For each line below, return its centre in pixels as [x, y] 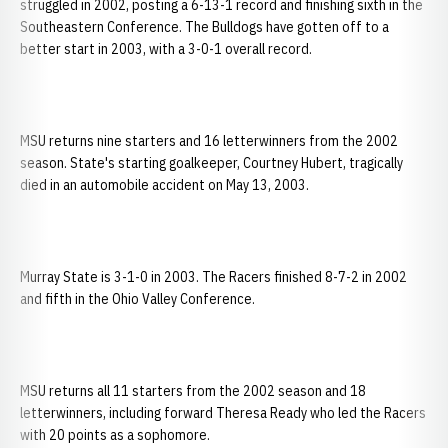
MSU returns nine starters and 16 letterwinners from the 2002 [209, 141]
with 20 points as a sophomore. [115, 435]
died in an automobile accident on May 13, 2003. [164, 185]
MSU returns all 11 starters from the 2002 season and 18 [193, 391]
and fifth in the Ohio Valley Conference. [137, 299]
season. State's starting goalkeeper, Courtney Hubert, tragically [211, 163]
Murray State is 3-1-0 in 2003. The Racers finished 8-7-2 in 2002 [213, 277]
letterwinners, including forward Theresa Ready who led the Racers [223, 413]
